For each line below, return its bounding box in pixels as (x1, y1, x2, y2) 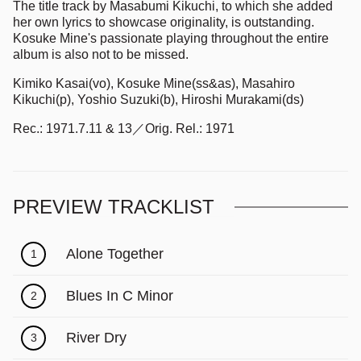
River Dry (66, 330, 127, 346)
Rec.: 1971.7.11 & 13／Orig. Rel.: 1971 (13, 121, 234, 135)
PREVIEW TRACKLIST (13, 195, 214, 218)
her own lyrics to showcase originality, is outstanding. (13, 15, 314, 29)
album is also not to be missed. (13, 47, 189, 61)
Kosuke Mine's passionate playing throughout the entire (13, 31, 329, 45)
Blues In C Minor (66, 288, 173, 305)
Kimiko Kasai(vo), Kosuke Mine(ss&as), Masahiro (13, 76, 295, 90)
